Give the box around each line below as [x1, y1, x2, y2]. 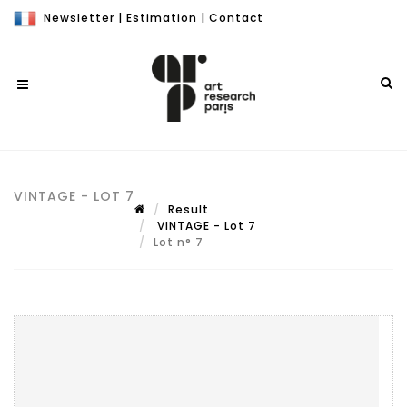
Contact [209, 10, 263, 25]
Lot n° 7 [154, 234, 207, 250]
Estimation [126, 10, 197, 25]
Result [168, 202, 209, 217]
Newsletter [44, 10, 114, 25]
